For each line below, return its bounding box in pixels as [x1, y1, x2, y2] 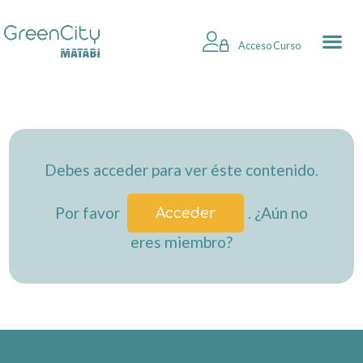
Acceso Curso [236, 38, 301, 52]
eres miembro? [130, 233, 233, 252]
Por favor [54, 203, 123, 222]
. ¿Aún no [248, 203, 309, 222]
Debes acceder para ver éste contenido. [45, 160, 318, 179]
